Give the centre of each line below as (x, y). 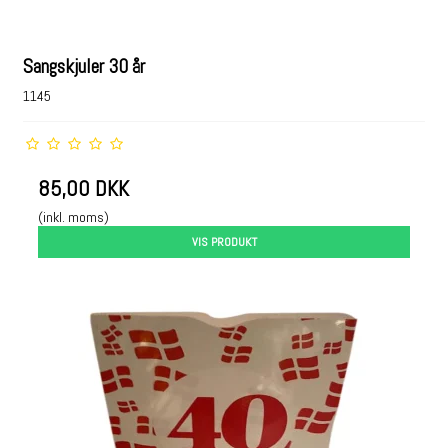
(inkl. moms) (74, 217)
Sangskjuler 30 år (84, 67)
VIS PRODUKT (224, 242)
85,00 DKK (84, 188)
